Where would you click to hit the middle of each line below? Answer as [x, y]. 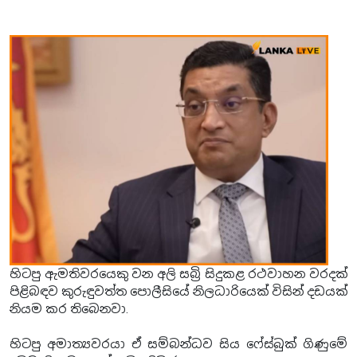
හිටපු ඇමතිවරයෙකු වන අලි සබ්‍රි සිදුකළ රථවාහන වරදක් [178, 274]
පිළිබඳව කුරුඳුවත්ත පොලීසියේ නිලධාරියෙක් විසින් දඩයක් [178, 291]
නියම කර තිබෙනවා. [69, 309]
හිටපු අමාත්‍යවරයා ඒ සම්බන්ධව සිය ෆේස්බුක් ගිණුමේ [178, 344]
